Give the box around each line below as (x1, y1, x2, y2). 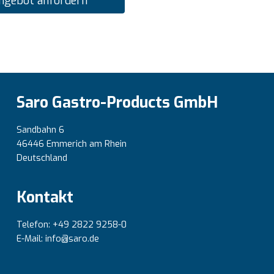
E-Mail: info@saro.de (17, 232, 99, 245)
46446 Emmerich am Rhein (17, 138, 127, 150)
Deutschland (17, 152, 67, 164)
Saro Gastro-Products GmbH (17, 92, 218, 113)
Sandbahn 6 (17, 124, 64, 136)
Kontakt (17, 187, 73, 208)
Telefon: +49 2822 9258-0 (17, 218, 127, 231)
